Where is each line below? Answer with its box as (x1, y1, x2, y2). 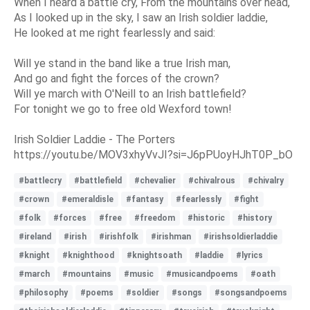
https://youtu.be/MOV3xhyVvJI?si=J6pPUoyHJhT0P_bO (14, 147, 293, 161)
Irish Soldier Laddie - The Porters (14, 132, 175, 146)
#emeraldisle (62, 194, 113, 204)
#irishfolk (99, 231, 138, 241)
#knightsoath (127, 250, 182, 260)
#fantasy (126, 194, 163, 204)
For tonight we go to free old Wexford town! (14, 102, 232, 116)
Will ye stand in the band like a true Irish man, (14, 56, 230, 70)
